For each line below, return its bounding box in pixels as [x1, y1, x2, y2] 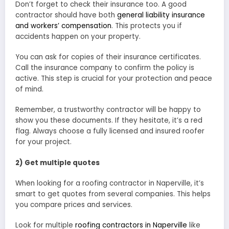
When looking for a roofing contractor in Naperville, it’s [15, 178, 204, 188]
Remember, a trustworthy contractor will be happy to [15, 105, 201, 115]
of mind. [15, 84, 43, 95]
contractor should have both [15, 10, 117, 20]
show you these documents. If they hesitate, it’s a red [15, 116, 202, 126]
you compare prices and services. [15, 199, 132, 210]
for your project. [15, 137, 72, 147]
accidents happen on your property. [15, 32, 141, 42]
